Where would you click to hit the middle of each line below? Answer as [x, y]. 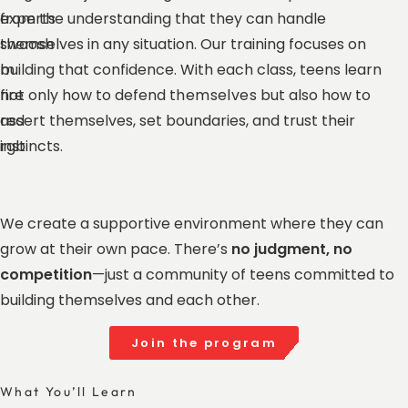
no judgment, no [292, 249]
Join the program [204, 343]
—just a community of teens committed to [243, 274]
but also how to [314, 96]
